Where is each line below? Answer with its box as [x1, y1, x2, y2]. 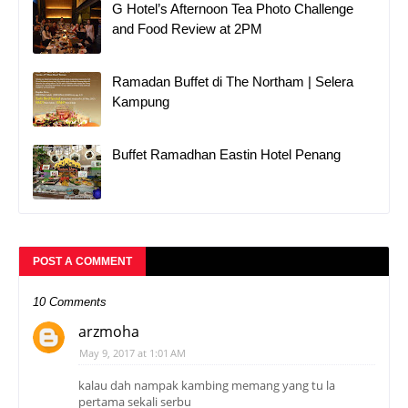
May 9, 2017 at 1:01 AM [79, 345, 186, 360]
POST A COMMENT [33, 254, 132, 268]
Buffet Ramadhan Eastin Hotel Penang [112, 146, 341, 162]
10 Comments [33, 294, 107, 309]
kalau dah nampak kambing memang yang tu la [78, 376, 335, 393]
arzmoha [78, 321, 139, 342]
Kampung [112, 93, 169, 109]
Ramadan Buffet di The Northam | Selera [112, 73, 353, 89]
